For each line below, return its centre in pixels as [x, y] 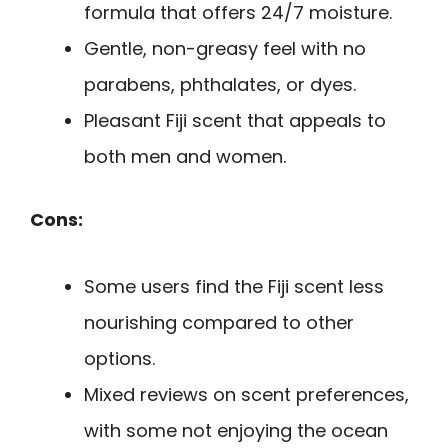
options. [119, 358]
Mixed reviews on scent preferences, [246, 394]
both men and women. [185, 157]
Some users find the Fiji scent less [234, 286]
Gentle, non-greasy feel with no [225, 49]
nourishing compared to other [219, 322]
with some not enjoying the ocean [236, 430]
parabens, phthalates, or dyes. [220, 85]
